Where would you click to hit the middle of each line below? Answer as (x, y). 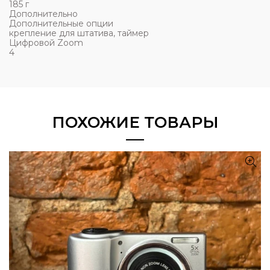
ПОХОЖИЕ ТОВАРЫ (135, 122)
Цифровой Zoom (46, 43)
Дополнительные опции (61, 24)
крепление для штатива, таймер (79, 33)
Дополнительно (43, 14)
